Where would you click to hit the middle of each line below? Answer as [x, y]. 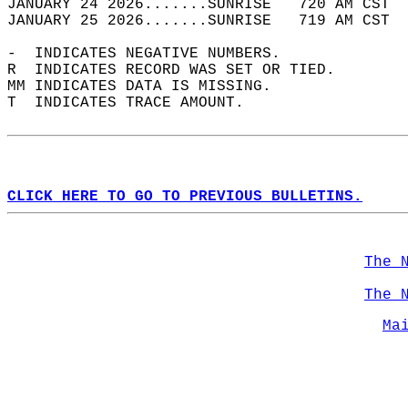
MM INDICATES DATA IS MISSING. [148, 87]
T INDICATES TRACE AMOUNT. [135, 103]
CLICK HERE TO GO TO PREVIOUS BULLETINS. [185, 197]
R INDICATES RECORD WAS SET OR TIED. [180, 70]
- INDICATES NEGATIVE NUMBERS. [153, 54]
